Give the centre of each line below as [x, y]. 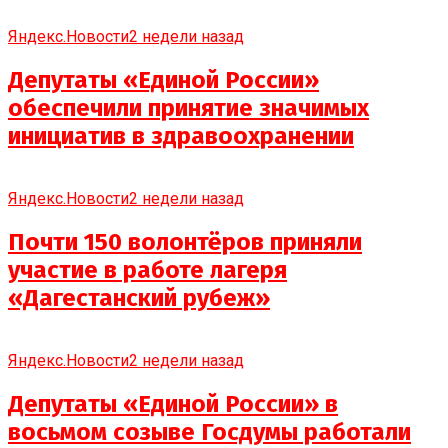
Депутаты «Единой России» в [173, 403]
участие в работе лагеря [147, 269]
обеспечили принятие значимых [188, 108]
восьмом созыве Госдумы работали [209, 431]
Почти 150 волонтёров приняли [185, 241]
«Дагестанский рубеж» [139, 297]
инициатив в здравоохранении [181, 136]
